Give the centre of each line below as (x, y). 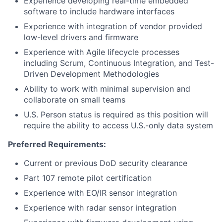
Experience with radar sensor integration (100, 208)
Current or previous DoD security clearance (106, 163)
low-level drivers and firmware (81, 37)
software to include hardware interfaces (99, 11)
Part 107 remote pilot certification (88, 178)
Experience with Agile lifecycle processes (102, 52)
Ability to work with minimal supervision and (107, 89)
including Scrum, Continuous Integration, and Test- (119, 63)
